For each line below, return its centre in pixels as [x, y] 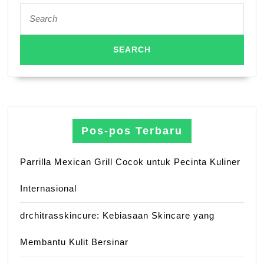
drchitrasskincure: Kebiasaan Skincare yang [118, 216]
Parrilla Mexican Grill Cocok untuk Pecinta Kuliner [131, 162]
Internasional [49, 189]
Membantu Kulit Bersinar [75, 242]
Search [33, 9]
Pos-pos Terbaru [132, 131]
